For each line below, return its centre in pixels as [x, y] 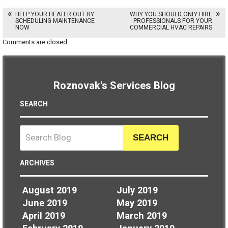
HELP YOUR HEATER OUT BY [55, 15]
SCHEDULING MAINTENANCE [55, 21]
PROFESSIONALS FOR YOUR [173, 21]
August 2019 [50, 190]
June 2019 [45, 203]
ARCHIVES [37, 163]
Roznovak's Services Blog [114, 86]
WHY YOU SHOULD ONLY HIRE [171, 15]
